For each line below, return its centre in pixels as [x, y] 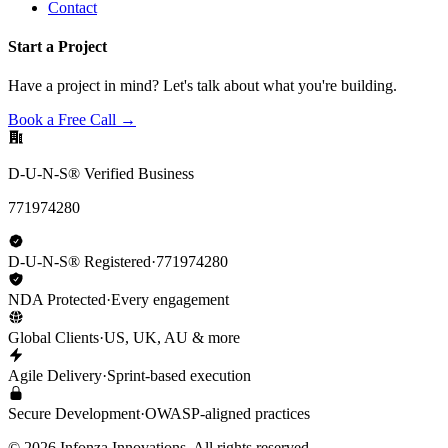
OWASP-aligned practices [227, 414]
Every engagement [170, 300]
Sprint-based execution [179, 376]
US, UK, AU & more [172, 338]
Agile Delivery [55, 376]
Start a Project [57, 47]
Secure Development [74, 414]
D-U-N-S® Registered [79, 262]
